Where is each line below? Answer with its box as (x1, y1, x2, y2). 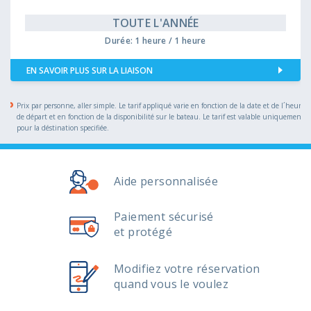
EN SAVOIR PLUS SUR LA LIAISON (26, 65, 153, 76)
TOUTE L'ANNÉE (112, 15, 199, 31)
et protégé (114, 224, 172, 239)
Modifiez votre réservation (114, 260, 260, 276)
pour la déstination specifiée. (17, 123, 109, 133)
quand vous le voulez (114, 276, 228, 292)
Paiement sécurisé (114, 208, 214, 224)
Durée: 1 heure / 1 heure (105, 35, 206, 47)
